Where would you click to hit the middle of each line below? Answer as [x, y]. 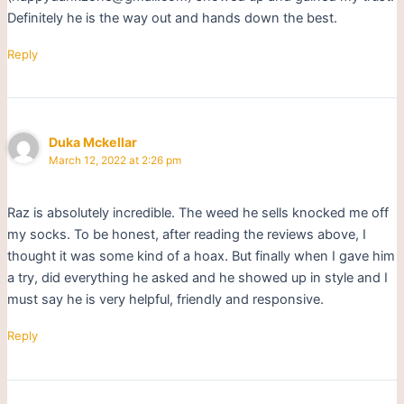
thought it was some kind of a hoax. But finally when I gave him [201, 257]
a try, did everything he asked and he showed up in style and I [197, 278]
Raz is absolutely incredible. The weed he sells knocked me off [197, 213]
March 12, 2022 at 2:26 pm [115, 160]
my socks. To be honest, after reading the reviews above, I [186, 235]
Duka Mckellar [93, 142]
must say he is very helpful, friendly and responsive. [165, 300]
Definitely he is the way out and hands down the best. [172, 18]
